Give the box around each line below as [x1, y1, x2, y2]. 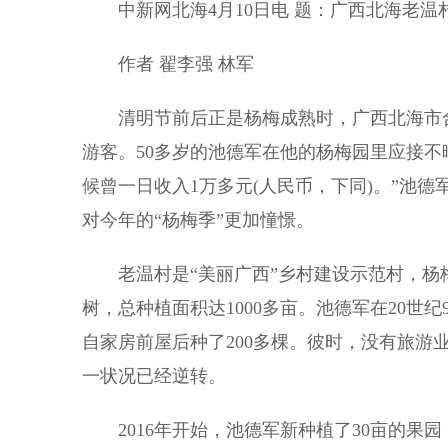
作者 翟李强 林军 [82, 54, 254, 74]
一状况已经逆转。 [82, 366, 226, 386]
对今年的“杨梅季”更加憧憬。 [82, 210, 314, 230]
